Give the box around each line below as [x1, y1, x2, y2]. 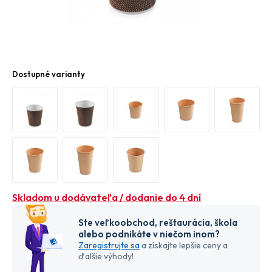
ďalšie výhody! [78, 251, 134, 262]
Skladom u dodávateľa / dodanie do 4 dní [12, 191, 201, 204]
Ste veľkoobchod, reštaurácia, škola [78, 217, 237, 229]
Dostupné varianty [12, 69, 85, 79]
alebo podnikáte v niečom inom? [78, 228, 220, 240]
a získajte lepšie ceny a [140, 240, 228, 251]
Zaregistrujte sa [78, 240, 140, 251]
